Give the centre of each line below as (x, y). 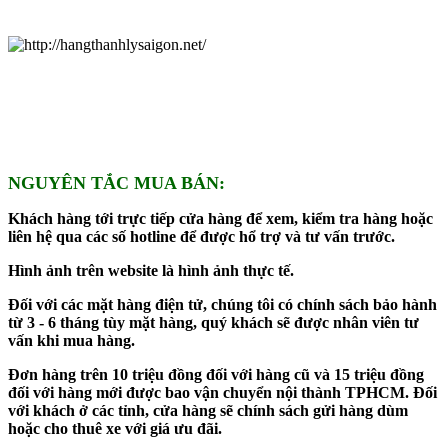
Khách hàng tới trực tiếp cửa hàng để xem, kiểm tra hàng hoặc (220, 218)
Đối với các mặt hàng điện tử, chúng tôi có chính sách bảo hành (222, 304)
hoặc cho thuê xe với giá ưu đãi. (115, 428)
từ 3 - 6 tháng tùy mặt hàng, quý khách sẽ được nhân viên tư (213, 322)
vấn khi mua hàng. (71, 340)
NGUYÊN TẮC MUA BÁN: (116, 182)
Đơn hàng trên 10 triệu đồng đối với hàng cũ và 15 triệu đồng (216, 374)
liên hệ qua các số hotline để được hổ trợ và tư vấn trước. (201, 236)
